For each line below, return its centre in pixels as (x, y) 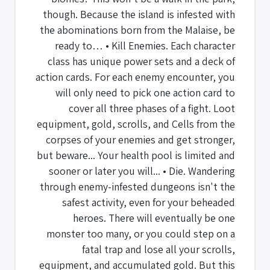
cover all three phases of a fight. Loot (152, 108)
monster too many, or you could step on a (141, 233)
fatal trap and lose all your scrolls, (159, 249)
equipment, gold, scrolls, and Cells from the (136, 124)
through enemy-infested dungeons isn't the (137, 186)
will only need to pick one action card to (145, 92)
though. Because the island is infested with (139, 14)
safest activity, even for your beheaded (149, 202)
